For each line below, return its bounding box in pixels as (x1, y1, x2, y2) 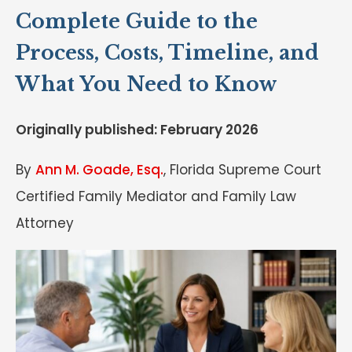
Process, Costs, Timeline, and (16, 40, 319, 65)
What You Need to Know (16, 71, 277, 97)
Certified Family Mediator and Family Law (16, 186, 296, 206)
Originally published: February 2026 (16, 119, 258, 139)
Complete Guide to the (16, 9, 258, 34)
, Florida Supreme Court (163, 159, 321, 179)
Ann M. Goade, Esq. (35, 159, 163, 179)
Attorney (16, 213, 74, 233)
